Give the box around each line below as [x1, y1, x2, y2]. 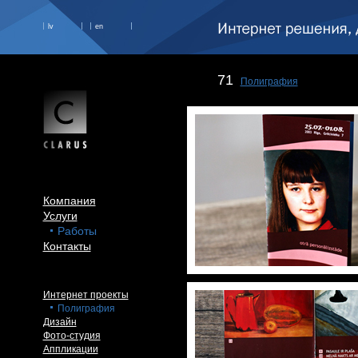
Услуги [42, 209, 78, 222]
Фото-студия [42, 330, 101, 341]
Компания [42, 194, 96, 207]
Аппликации [42, 344, 98, 355]
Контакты [42, 240, 91, 253]
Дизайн [42, 316, 77, 328]
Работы [57, 225, 97, 237]
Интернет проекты [42, 289, 129, 300]
